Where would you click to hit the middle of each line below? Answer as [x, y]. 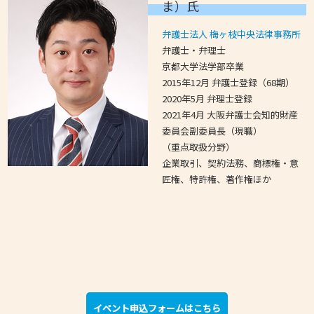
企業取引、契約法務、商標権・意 [231, 163]
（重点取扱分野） [199, 147]
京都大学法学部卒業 [203, 67]
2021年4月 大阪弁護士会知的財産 [230, 115]
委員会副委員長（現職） [212, 131]
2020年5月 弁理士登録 [207, 99]
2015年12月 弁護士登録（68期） [228, 83]
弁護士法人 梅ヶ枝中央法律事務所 [232, 34]
